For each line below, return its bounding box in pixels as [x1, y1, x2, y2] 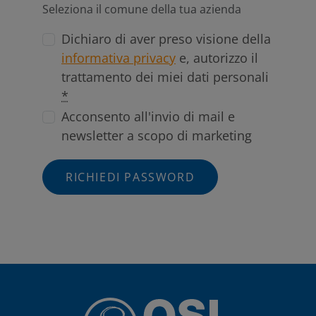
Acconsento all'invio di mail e [61, 108, 235, 126]
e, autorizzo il [176, 49, 258, 67]
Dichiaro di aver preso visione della [61, 30, 271, 48]
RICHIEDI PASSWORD [66, 169, 195, 186]
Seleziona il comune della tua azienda [42, 1, 241, 18]
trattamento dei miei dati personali [61, 68, 269, 86]
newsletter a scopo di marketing [61, 127, 252, 145]
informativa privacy [61, 49, 176, 67]
